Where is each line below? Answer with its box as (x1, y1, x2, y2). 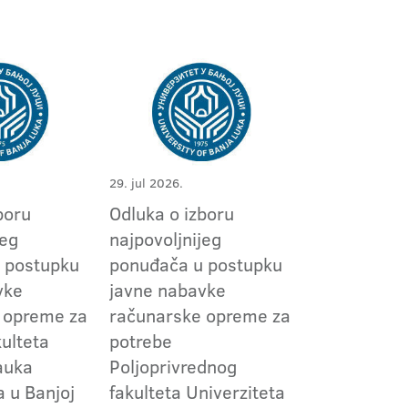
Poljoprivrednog (108, 353, 237, 379)
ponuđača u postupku (108, 251, 282, 277)
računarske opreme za (108, 302, 291, 328)
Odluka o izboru (108, 200, 234, 226)
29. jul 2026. (108, 174, 183, 192)
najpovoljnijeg (108, 226, 221, 251)
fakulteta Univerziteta (108, 379, 285, 404)
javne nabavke (108, 277, 226, 302)
